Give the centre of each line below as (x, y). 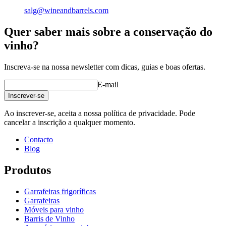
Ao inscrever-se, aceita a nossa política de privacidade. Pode (100, 114)
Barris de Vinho (49, 219)
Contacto (39, 140)
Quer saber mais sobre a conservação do (108, 32)
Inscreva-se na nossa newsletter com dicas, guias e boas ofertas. (105, 67)
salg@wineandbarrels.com (66, 11)
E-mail (108, 85)
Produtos (27, 170)
